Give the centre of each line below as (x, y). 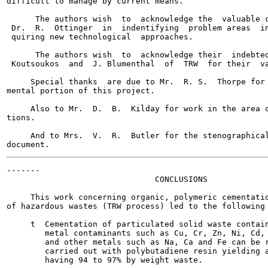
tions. (21, 118)
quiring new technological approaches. (100, 37)
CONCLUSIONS (107, 179)
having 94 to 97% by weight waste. (105, 260)
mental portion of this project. (81, 91)
